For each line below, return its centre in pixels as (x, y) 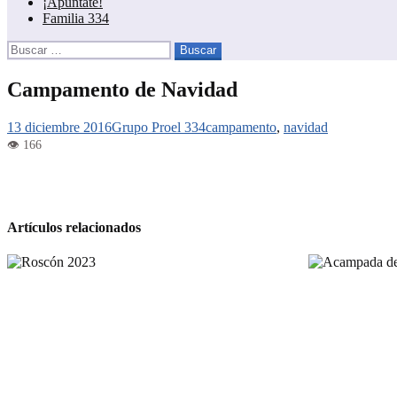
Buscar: (27, 47)
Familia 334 (76, 18)
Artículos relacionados (74, 227)
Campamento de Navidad (122, 89)
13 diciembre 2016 (59, 127)
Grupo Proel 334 (159, 127)
